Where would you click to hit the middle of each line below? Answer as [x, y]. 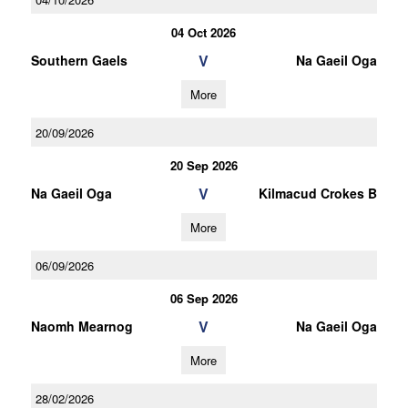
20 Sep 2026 [204, 165]
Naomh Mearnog [82, 326]
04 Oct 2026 [204, 32]
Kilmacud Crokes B [317, 193]
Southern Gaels [79, 60]
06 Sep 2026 [204, 298]
